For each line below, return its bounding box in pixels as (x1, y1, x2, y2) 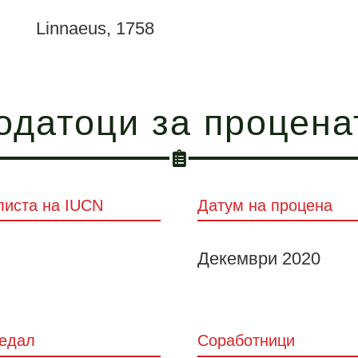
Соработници (197, 332, 296, 350)
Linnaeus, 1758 (35, 18, 154, 39)
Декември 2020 (197, 248, 321, 268)
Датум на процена (197, 196, 333, 214)
